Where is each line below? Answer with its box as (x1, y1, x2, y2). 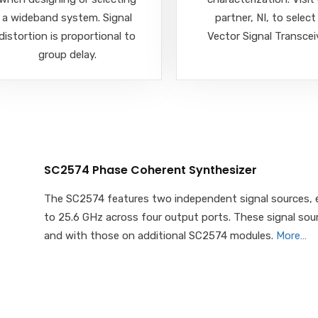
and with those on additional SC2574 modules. (44, 229, 276, 242)
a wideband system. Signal (2, 11, 133, 24)
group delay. (38, 48, 97, 61)
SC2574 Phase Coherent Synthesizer (44, 161, 257, 178)
